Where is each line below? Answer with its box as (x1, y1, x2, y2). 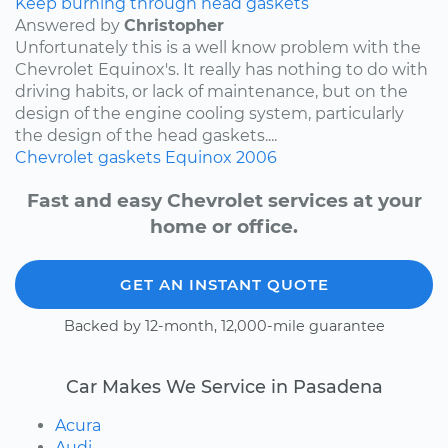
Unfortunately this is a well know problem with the (15, 37, 421, 57)
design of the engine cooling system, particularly (15, 103, 404, 123)
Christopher (124, 15, 224, 35)
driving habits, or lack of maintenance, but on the (15, 81, 408, 101)
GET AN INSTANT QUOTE (119, 274, 329, 294)
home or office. (150, 214, 298, 238)
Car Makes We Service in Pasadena (65, 375, 383, 397)
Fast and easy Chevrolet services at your (26, 188, 422, 212)
